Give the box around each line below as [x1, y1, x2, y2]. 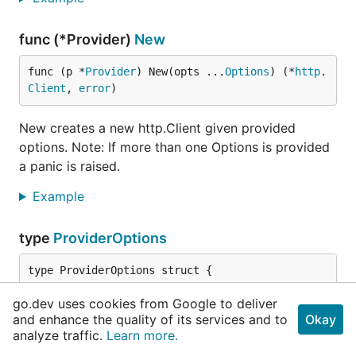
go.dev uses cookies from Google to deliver [13, 296, 277, 311]
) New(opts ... [136, 65, 225, 78]
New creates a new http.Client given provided [19, 120, 296, 136]
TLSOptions [85, 331, 149, 343]
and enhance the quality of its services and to [13, 311, 288, 327]
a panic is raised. [19, 158, 120, 174]
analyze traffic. [13, 327, 106, 343]
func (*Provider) [19, 31, 134, 48]
